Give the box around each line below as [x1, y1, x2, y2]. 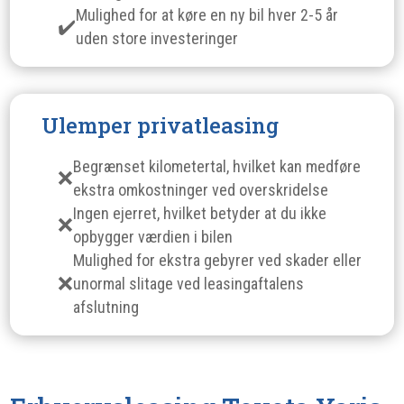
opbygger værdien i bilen [73, 227, 234, 246]
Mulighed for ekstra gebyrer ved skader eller [73, 251, 363, 270]
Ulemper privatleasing [41, 111, 280, 140]
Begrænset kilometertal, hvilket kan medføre [73, 157, 362, 176]
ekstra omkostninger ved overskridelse [73, 180, 329, 199]
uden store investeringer [76, 29, 239, 48]
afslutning [73, 298, 140, 317]
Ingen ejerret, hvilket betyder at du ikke [73, 204, 327, 223]
